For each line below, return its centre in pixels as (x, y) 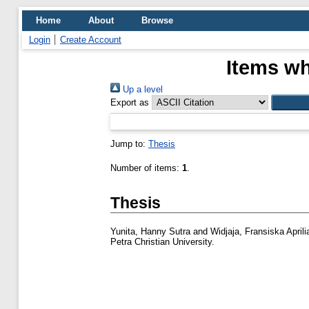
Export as (130, 102)
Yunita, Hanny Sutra (150, 232)
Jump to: (129, 144)
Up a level (141, 89)
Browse (157, 20)
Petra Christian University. (162, 242)
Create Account (91, 40)
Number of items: (146, 168)
